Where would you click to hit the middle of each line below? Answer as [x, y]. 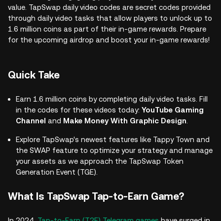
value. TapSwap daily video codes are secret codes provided [109, 7]
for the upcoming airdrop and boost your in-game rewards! [109, 40]
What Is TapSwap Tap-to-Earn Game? [97, 196]
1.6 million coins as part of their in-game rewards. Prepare [107, 29]
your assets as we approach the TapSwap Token [100, 161]
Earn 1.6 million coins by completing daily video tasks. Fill [112, 99]
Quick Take [34, 75]
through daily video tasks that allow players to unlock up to [110, 18]
